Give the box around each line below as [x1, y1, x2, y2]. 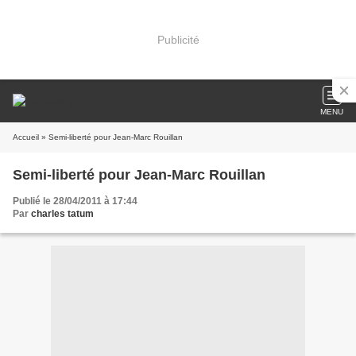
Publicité [157, 33, 199, 46]
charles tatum [31, 208, 94, 219]
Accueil [13, 133, 39, 141]
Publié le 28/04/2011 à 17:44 [13, 195, 137, 207]
